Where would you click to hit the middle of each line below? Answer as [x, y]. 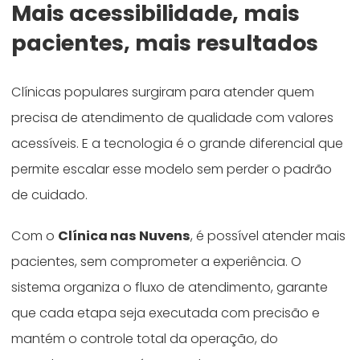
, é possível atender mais [268, 236]
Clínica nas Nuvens [125, 236]
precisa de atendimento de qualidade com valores [173, 117]
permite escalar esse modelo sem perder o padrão [172, 169]
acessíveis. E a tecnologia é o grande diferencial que [178, 143]
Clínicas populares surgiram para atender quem [163, 92]
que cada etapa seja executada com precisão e [166, 313]
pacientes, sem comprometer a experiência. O [157, 262]
